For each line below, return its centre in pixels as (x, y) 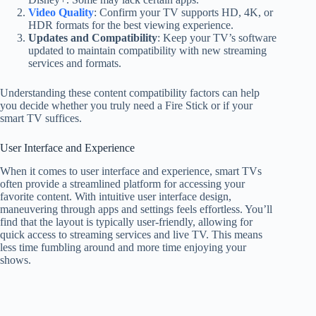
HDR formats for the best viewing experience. (131, 25)
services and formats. (75, 63)
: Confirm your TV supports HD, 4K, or (183, 13)
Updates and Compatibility (93, 38)
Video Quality (61, 13)
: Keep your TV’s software (217, 38)
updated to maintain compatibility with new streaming (147, 51)
